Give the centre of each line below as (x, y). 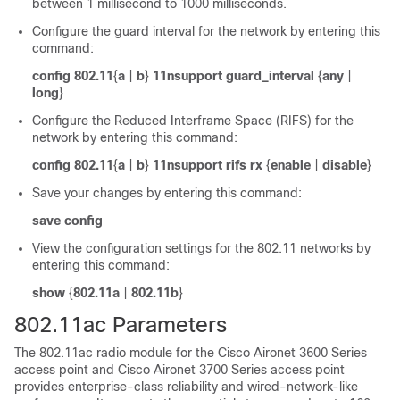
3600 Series (333, 353)
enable (291, 165)
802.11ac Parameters (121, 325)
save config (67, 221)
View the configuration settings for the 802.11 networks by (201, 248)
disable (345, 165)
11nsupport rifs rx (208, 165)
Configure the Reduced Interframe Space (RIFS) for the (193, 121)
